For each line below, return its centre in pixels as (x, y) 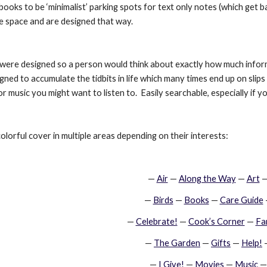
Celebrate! (156, 221)
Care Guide (241, 200)
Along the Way (207, 178)
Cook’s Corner (216, 221)
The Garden (177, 243)
